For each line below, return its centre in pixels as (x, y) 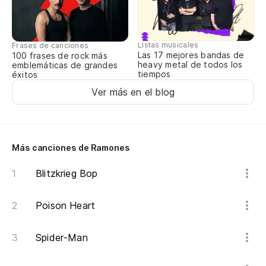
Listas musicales (168, 45)
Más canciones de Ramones (71, 148)
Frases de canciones (50, 46)
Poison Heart (66, 206)
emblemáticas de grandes (65, 65)
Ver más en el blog (133, 92)
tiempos (154, 74)
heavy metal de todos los (190, 65)
